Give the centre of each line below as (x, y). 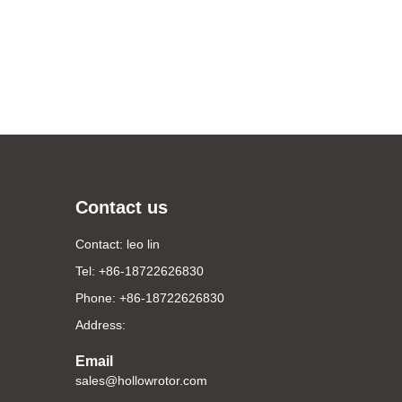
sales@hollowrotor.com (141, 380)
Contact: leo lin (117, 244)
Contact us (121, 207)
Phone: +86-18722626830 (149, 298)
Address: (100, 325)
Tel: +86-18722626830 (139, 271)
